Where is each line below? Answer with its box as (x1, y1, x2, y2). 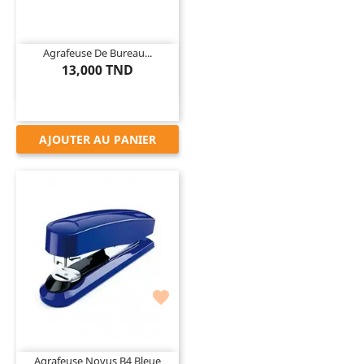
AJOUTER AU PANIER (39, 131, 156, 147)
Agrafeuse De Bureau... (43, 45, 152, 60)
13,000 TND (62, 60, 133, 79)
